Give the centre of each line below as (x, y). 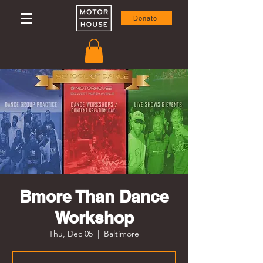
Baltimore (122, 233)
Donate (145, 18)
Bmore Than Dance (94, 196)
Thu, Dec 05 (71, 233)
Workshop (94, 217)
